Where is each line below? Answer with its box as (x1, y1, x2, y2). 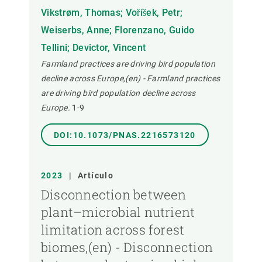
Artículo (78, 171, 114, 181)
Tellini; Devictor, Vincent (41, 42, 146, 54)
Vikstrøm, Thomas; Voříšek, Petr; (41, 7, 183, 19)
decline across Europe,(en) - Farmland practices (41, 74, 220, 84)
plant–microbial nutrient (41, 204, 195, 221)
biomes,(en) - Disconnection (41, 239, 213, 256)
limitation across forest (41, 221, 185, 239)
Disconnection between (41, 186, 187, 204)
